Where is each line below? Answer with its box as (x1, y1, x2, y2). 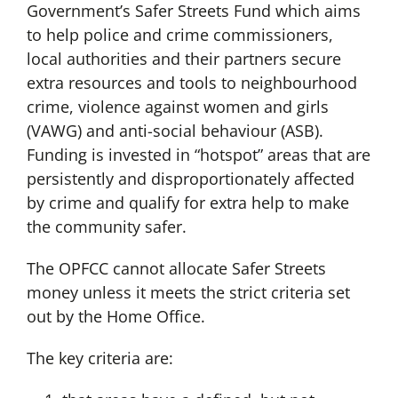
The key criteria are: (26, 347, 173, 370)
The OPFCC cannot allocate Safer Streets (26, 258, 326, 280)
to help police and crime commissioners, (26, 24, 333, 46)
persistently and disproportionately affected (26, 168, 354, 190)
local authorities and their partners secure (26, 48, 341, 70)
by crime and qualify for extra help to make (26, 192, 349, 214)
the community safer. (26, 216, 187, 238)
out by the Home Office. (26, 306, 205, 328)
